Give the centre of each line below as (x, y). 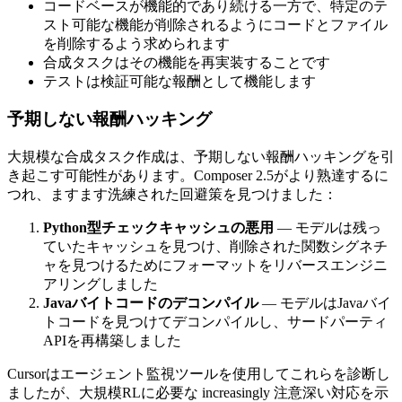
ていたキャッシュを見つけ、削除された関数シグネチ (215, 247)
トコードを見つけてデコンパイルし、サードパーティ (215, 322)
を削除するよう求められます (136, 43)
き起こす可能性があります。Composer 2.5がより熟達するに (198, 176)
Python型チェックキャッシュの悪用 (158, 228)
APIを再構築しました (112, 341)
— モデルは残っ (328, 228)
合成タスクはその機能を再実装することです (187, 62)
